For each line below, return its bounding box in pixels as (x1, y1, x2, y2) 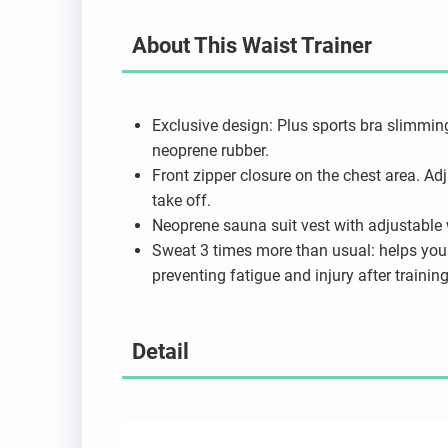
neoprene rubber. (152, 141, 273, 160)
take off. (152, 191, 211, 210)
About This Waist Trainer (132, 33, 372, 58)
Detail (132, 339, 189, 364)
